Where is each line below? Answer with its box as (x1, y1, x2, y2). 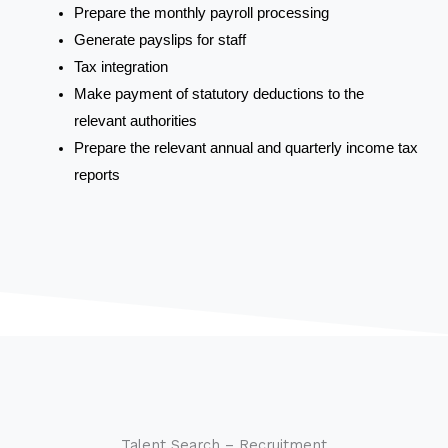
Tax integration (73, 58, 168, 75)
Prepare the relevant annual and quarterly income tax (73, 139, 418, 156)
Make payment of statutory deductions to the (73, 85, 364, 102)
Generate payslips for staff (73, 31, 246, 48)
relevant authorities (73, 112, 197, 129)
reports (73, 166, 120, 183)
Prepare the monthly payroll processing (73, 4, 329, 21)
